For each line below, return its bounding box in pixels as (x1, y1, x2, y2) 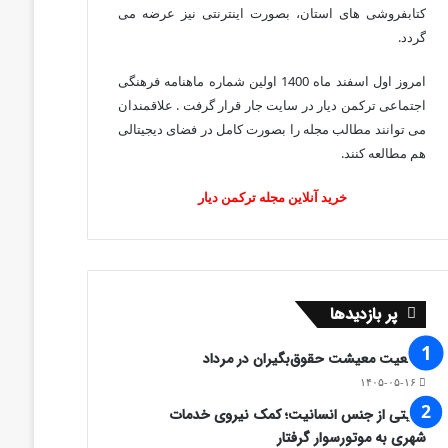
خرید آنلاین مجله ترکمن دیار (197, 188, 347, 206)
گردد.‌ (398, 28, 426, 46)
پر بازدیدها (330, 302, 397, 327)
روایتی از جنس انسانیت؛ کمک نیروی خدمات (170, 404, 426, 426)
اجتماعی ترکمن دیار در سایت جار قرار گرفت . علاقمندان (118, 96, 426, 114)
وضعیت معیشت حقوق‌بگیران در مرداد (203, 348, 426, 370)
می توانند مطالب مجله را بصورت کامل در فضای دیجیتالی (118, 120, 426, 138)
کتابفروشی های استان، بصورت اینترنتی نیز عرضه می (118, 4, 426, 22)
